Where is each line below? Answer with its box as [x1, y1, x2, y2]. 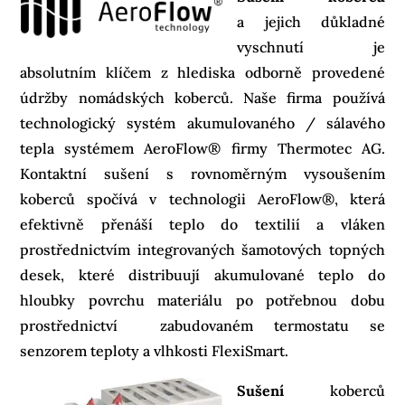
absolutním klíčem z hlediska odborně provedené [20, 62, 385, 81]
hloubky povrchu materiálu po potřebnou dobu [20, 290, 385, 309]
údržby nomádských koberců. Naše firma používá [20, 88, 385, 107]
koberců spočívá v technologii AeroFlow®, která [20, 189, 385, 208]
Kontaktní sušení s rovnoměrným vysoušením [20, 164, 385, 183]
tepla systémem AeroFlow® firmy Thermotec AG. [20, 138, 385, 157]
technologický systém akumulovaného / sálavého [20, 113, 385, 132]
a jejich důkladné [237, 12, 385, 31]
